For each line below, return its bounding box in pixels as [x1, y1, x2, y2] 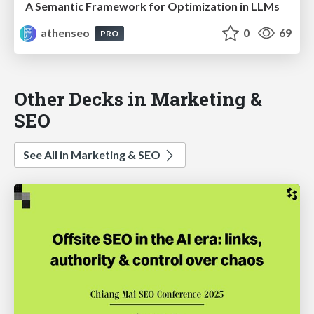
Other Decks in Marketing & [14, 86, 262, 111]
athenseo [39, 26, 93, 40]
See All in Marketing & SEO [23, 148, 163, 162]
